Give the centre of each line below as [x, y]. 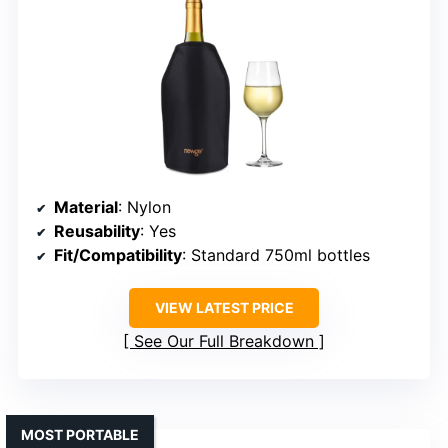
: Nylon [144, 207]
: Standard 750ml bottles [276, 255]
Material [86, 207]
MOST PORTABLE [80, 435]
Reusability [97, 231]
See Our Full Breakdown [224, 341]
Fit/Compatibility [118, 255]
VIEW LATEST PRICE [224, 308]
